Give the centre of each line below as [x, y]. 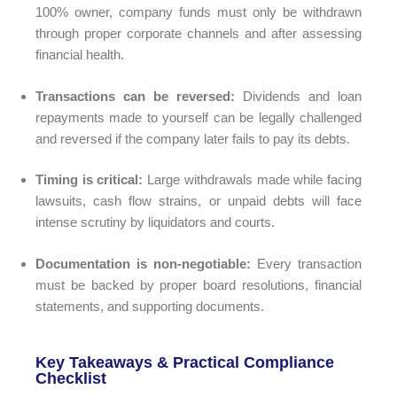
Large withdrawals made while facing [253, 180]
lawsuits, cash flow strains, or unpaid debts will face [198, 201]
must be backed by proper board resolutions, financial [198, 284]
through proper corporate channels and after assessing [198, 34]
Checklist [71, 379]
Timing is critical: [90, 180]
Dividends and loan [298, 96]
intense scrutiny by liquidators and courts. [155, 222]
